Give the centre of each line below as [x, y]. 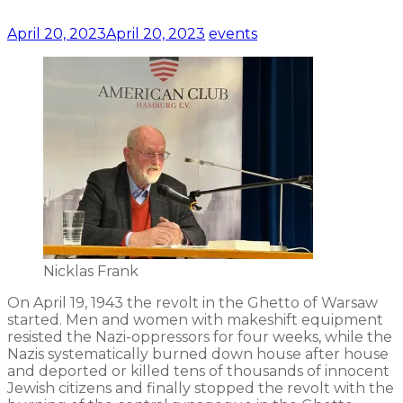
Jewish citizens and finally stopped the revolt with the [201, 388]
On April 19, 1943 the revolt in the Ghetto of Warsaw [193, 302]
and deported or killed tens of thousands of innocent [198, 371]
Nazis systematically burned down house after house [198, 354]
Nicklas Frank [91, 271]
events [233, 33]
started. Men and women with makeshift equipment [195, 319]
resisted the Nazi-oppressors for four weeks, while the [200, 336]
